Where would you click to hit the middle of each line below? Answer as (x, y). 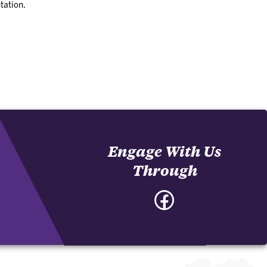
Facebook (196, 194)
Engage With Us (164, 150)
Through (164, 170)
